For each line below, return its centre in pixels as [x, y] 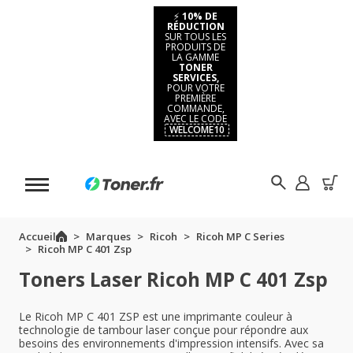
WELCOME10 [197, 130]
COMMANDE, [195, 108]
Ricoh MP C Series [240, 236]
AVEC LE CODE [195, 119]
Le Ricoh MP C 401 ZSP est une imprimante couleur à [156, 316]
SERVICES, [195, 78]
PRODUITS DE [195, 47]
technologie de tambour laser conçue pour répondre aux [163, 330]
